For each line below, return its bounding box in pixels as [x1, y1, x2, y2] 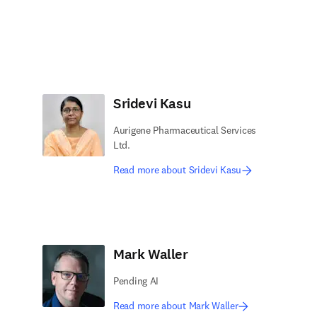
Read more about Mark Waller [113, 299, 238, 312]
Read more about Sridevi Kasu [113, 163, 242, 176]
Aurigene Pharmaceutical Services [113, 124, 257, 137]
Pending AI [113, 275, 159, 287]
